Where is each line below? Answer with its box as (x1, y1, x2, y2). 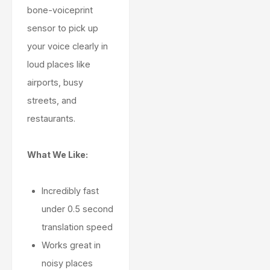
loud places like (27, 59, 90, 70)
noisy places (42, 258, 93, 269)
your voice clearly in (27, 41, 108, 52)
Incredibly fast (42, 186, 99, 196)
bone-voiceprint (27, 5, 93, 16)
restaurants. (27, 113, 75, 124)
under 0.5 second (42, 204, 113, 215)
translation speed (42, 222, 113, 233)
